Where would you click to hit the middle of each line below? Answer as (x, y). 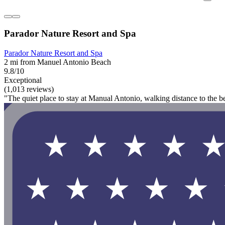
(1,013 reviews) (29, 89)
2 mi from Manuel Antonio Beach (58, 62)
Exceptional (23, 80)
